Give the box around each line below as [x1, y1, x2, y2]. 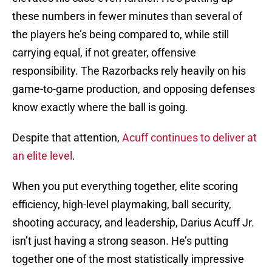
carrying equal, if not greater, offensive [12, 46, 196, 59]
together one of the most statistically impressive [12, 253, 244, 266]
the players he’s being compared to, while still [12, 28, 229, 41]
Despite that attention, [12, 131, 122, 144]
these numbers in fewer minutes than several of [12, 10, 242, 23]
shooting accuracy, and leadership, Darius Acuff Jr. [12, 216, 254, 229]
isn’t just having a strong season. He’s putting [12, 234, 228, 248]
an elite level [12, 149, 72, 163]
